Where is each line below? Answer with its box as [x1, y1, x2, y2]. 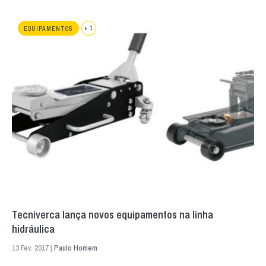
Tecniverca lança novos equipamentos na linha [12, 207, 213, 223]
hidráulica [12, 221, 55, 237]
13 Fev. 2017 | [12, 243, 54, 254]
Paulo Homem [54, 243, 97, 254]
